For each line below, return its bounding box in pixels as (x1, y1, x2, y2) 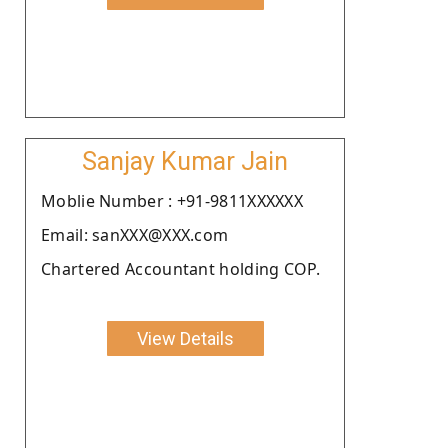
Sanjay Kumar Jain (82, 146, 288, 176)
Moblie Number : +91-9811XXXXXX (41, 189, 303, 212)
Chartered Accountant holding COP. (41, 257, 320, 280)
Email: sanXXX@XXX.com (41, 223, 229, 246)
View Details (136, 327, 234, 349)
